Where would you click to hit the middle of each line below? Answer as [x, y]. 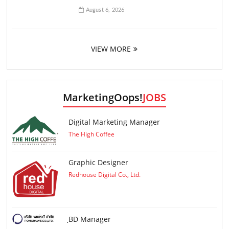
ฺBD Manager [90, 219]
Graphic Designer [99, 162]
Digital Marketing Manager [114, 122]
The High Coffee [92, 134]
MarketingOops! [102, 98]
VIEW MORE [111, 49]
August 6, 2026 [104, 10]
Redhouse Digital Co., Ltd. [105, 174]
